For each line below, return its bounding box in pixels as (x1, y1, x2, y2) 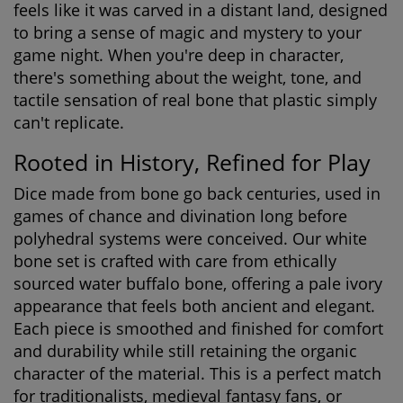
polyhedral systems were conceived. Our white (13, 228, 367, 249)
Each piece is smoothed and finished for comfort (13, 318, 383, 339)
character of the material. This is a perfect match (13, 363, 381, 384)
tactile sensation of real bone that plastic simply (13, 89, 377, 111)
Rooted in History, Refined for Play (13, 147, 371, 177)
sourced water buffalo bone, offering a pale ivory (13, 273, 382, 294)
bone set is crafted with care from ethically (13, 250, 336, 272)
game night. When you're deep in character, (13, 44, 344, 66)
